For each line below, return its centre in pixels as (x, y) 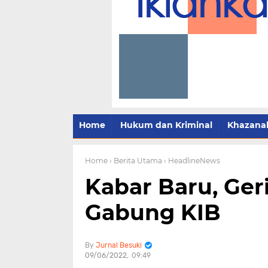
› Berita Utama (136, 161)
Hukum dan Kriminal (166, 125)
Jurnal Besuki (119, 245)
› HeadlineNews (192, 161)
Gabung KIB (153, 212)
